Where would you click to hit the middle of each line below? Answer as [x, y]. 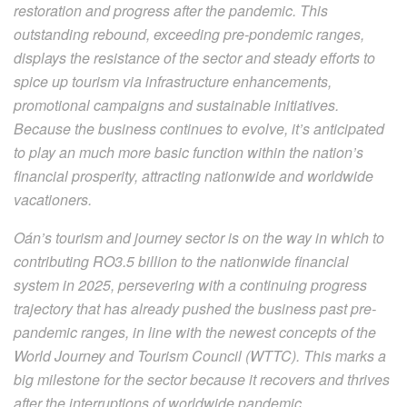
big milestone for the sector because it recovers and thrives [202, 379]
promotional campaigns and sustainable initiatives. [176, 104]
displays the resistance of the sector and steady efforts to [194, 57]
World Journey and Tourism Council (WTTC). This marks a [200, 355]
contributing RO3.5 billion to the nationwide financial [181, 261]
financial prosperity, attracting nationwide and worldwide [194, 175]
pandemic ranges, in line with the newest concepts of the [195, 332]
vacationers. [53, 199]
